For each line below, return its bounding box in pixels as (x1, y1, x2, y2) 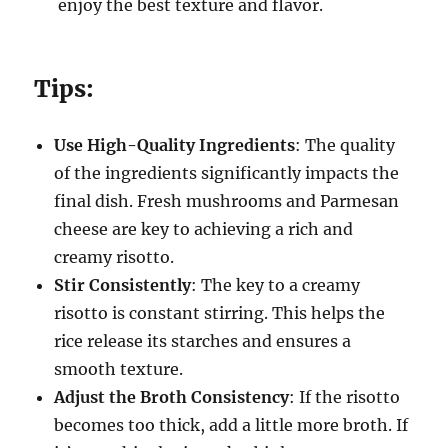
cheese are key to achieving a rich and (54, 218, 354, 239)
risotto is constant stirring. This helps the (54, 302, 386, 323)
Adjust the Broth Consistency (54, 386, 290, 407)
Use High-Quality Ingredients (54, 134, 296, 155)
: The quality (295, 134, 396, 155)
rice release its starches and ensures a (54, 330, 352, 351)
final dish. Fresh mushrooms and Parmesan (54, 190, 400, 211)
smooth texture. (54, 358, 184, 379)
